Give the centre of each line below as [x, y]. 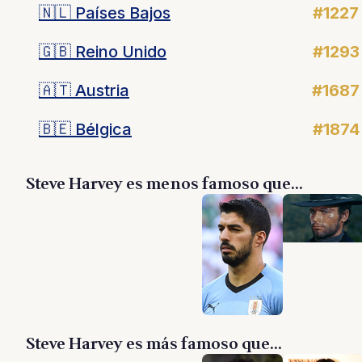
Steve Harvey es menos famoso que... [164, 184]
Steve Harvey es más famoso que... [154, 344]
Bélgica [101, 129]
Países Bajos [121, 13]
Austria [100, 90]
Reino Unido [119, 52]
